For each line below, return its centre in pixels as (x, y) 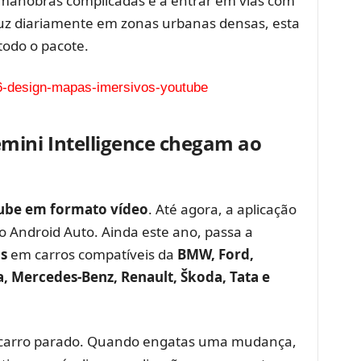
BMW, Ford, (215, 254)
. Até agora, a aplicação (222, 209)
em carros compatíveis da (92, 254)
